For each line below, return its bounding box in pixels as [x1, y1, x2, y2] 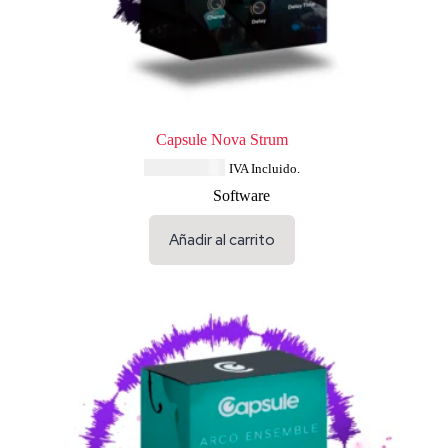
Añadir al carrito [168, 230, 275, 251]
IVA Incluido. [228, 162, 300, 177]
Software [213, 187, 271, 205]
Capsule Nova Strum [155, 131, 288, 149]
